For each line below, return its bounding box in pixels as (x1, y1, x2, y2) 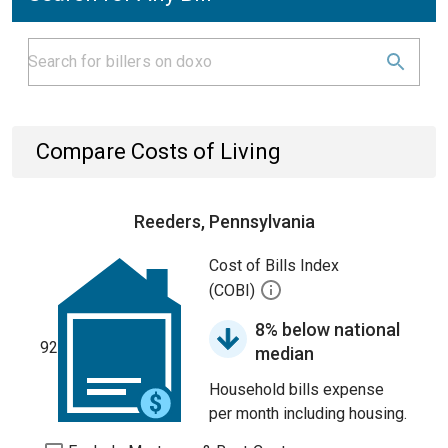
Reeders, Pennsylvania (133, 211, 315, 232)
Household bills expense (209, 380, 384, 399)
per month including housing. (209, 404, 407, 423)
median (255, 343, 314, 364)
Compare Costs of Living (36, 139, 281, 164)
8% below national (255, 319, 400, 340)
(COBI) (209, 281, 259, 301)
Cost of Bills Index (209, 256, 339, 275)
